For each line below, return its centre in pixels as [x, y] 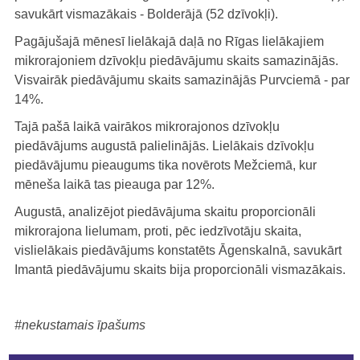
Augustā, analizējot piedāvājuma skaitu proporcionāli [165, 211]
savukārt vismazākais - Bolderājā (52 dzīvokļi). [146, 14]
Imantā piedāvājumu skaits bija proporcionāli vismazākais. [180, 269]
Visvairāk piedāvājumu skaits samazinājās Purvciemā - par [182, 80]
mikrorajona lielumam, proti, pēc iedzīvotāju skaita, [158, 231]
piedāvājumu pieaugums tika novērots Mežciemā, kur [166, 165]
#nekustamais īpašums [80, 325]
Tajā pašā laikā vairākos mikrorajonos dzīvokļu [147, 126]
